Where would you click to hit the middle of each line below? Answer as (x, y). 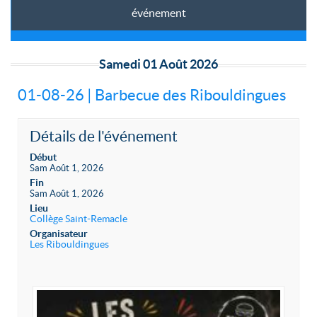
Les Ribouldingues (69, 244)
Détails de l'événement (104, 137)
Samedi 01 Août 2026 (158, 64)
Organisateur (59, 234)
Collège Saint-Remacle (79, 219)
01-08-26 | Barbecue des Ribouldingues (152, 95)
